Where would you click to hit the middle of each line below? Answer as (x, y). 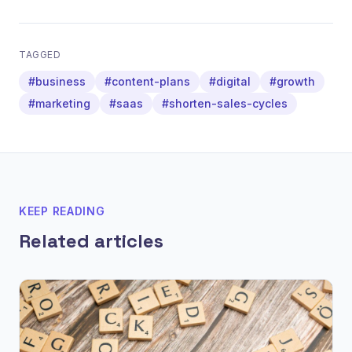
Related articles (91, 240)
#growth (292, 81)
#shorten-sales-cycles (225, 103)
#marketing (59, 103)
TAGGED (40, 54)
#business (57, 81)
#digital (230, 81)
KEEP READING (62, 211)
